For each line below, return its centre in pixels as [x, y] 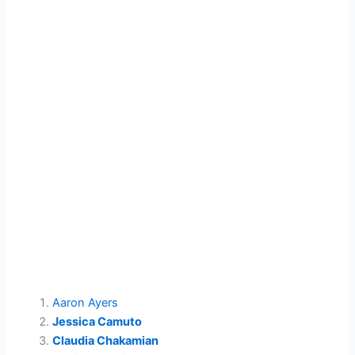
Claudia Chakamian [106, 341]
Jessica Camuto [97, 322]
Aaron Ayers [86, 303]
